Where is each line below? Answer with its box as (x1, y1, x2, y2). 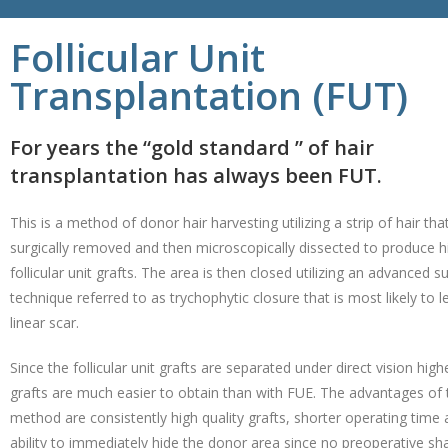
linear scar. (10, 312, 79, 332)
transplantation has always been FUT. (10, 161, 382, 189)
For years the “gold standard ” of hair (10, 133, 374, 161)
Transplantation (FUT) (10, 68, 408, 121)
